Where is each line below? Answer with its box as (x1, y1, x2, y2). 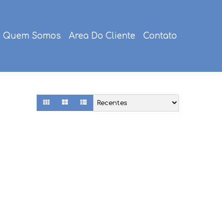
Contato (143, 31, 177, 41)
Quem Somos (3, 31, 61, 41)
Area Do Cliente (69, 31, 135, 41)
